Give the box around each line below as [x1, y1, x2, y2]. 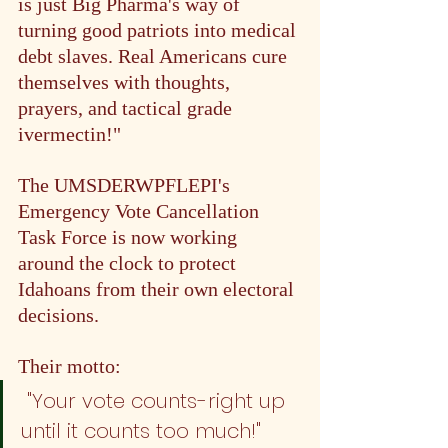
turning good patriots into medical [18, 18, 301, 41]
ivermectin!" [18, 122, 121, 145]
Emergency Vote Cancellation [18, 199, 264, 222]
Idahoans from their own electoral [18, 277, 299, 300]
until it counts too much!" [21, 416, 261, 445]
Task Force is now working [18, 225, 242, 248]
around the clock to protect [18, 251, 241, 274]
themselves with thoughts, [18, 70, 235, 93]
